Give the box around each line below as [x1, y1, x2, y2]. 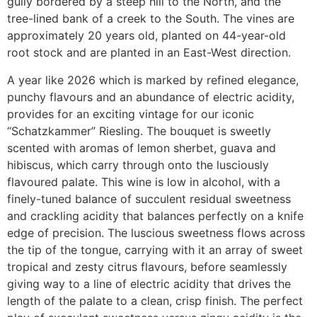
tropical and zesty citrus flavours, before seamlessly [7, 259, 287, 274]
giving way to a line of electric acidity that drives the [7, 276, 291, 291]
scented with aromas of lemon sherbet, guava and [7, 140, 276, 155]
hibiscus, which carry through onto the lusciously [7, 157, 269, 172]
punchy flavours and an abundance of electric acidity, [7, 89, 294, 104]
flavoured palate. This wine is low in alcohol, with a [7, 174, 280, 189]
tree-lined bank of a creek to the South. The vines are [7, 11, 294, 26]
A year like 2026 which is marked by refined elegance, [7, 72, 299, 87]
